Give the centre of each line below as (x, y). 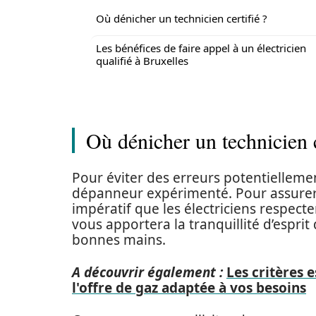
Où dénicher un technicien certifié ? (182, 18)
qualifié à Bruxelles (142, 61)
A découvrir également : (147, 272)
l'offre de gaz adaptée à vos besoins (189, 288)
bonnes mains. (119, 240)
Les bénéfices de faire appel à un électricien (201, 48)
